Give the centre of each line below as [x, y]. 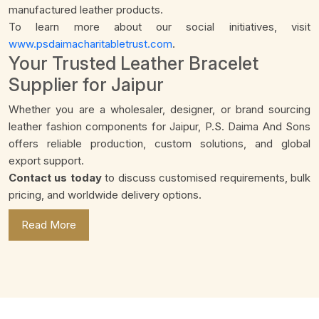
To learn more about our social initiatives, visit [159, 27]
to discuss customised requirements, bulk [206, 178]
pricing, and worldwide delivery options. [105, 195]
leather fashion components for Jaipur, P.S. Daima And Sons [159, 127]
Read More [49, 225]
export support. [46, 161]
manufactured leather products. [86, 10]
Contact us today [55, 178]
